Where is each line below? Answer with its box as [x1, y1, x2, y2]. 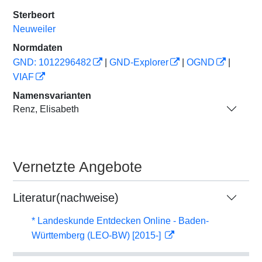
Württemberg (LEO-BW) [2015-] [32, 230, 163, 240]
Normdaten [13, 43, 63, 53]
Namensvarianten [13, 91, 91, 101]
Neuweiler [13, 24, 56, 34]
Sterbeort [13, 10, 54, 20]
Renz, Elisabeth [13, 104, 79, 114]
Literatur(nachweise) [13, 191, 119, 204]
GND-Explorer [109, 57, 168, 67]
